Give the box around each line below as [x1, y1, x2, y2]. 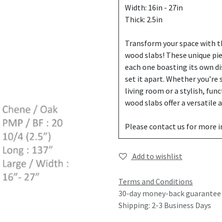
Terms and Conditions [118, 176, 193, 186]
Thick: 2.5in [125, 14, 163, 24]
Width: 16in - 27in [125, 2, 183, 12]
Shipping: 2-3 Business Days [118, 200, 211, 210]
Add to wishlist [132, 151, 182, 161]
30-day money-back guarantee [118, 188, 221, 198]
